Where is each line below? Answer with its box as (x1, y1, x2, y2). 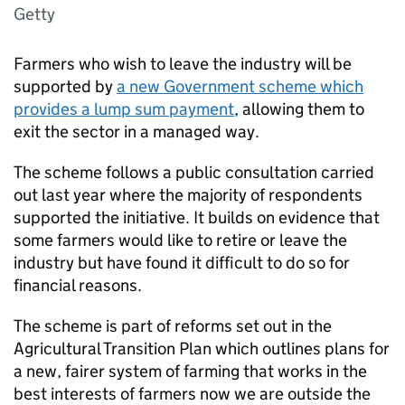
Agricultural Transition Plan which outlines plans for (14, 338, 390, 359)
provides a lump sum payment (14, 99, 234, 119)
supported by (14, 76, 117, 97)
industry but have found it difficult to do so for (14, 252, 350, 273)
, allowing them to (234, 99, 364, 119)
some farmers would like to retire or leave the (14, 230, 347, 250)
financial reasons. (14, 275, 142, 296)
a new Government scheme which (117, 76, 363, 97)
